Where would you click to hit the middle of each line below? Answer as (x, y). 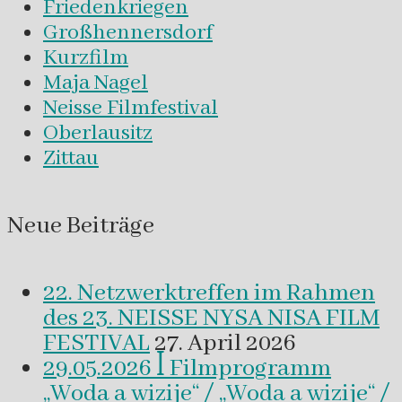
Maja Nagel (96, 83)
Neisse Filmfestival (131, 108)
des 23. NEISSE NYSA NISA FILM (211, 319)
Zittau (71, 158)
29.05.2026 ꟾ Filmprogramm (187, 369)
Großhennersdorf (128, 32)
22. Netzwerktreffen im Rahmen (209, 294)
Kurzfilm (86, 57)
